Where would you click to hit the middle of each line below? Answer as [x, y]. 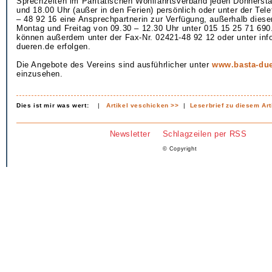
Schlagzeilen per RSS [205, 134]
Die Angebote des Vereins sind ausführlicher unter [114, 65]
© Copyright [180, 149]
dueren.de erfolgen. [54, 46]
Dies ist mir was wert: [53, 105]
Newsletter [130, 134]
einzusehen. [40, 74]
